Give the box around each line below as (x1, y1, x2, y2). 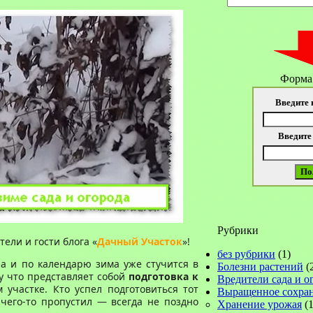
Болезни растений (217, 261, 303, 272)
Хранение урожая (217, 298, 302, 310)
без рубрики (217, 248, 275, 260)
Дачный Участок (97, 235, 182, 248)
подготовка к (128, 270, 199, 283)
